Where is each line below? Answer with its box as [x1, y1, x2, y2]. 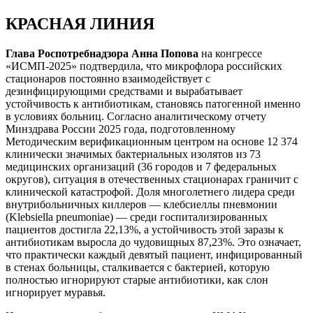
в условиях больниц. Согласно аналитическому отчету [6, 110, 266, 123]
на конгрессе [198, 48, 262, 60]
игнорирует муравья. [6, 286, 105, 299]
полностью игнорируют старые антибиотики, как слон [6, 274, 268, 286]
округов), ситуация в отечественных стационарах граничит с [6, 173, 298, 186]
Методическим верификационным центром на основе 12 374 [6, 136, 298, 148]
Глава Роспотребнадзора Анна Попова [6, 48, 198, 60]
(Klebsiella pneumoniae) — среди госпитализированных [6, 211, 268, 224]
